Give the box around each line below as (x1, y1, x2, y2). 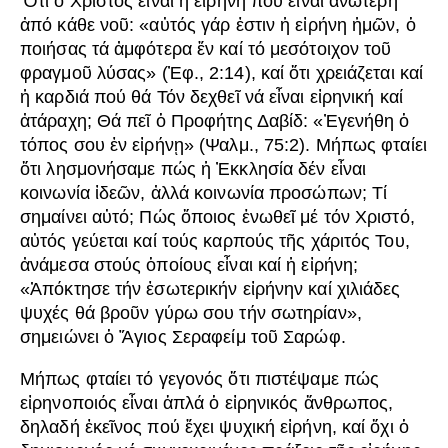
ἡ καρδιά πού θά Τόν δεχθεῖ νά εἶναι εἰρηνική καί (20, 87, 403, 108)
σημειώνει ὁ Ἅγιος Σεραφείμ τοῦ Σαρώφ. (20, 327, 346, 348)
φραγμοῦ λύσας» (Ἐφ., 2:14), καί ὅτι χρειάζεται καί (20, 63, 424, 84)
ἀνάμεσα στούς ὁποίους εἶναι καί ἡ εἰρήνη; (20, 255, 359, 276)
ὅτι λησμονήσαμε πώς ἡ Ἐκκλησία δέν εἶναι (20, 159, 367, 180)
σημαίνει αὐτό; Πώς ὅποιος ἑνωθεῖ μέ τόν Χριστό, (20, 207, 415, 228)
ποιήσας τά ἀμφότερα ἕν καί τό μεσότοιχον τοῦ (20, 39, 392, 60)
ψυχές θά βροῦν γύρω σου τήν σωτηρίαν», (20, 303, 362, 324)
